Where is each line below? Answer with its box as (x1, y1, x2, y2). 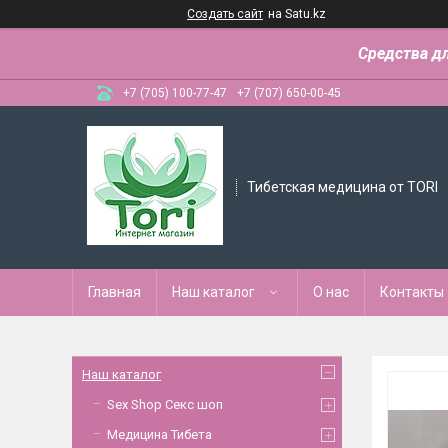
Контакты (380, 284, 444, 300)
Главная (88, 284, 141, 300)
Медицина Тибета (107, 427, 212, 442)
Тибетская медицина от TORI (247, 179, 438, 195)
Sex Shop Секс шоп (107, 397, 223, 412)
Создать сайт (187, 7, 263, 21)
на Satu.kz (268, 7, 326, 21)
